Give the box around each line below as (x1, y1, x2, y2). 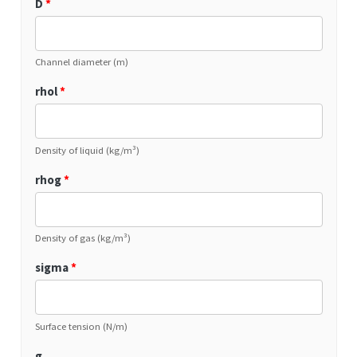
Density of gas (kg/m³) (34, 231, 131, 245)
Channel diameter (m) (34, 55, 128, 69)
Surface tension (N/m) (34, 319, 127, 332)
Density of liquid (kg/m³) (34, 143, 139, 156)
